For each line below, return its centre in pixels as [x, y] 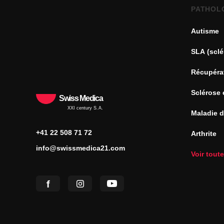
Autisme [205, 31]
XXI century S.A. [85, 108]
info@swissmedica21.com [80, 148]
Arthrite [204, 134]
